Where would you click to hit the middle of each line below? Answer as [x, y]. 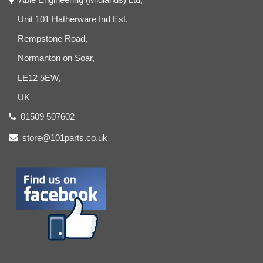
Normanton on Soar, [56, 58]
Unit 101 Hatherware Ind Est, [73, 19]
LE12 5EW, [39, 77]
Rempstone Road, [53, 39]
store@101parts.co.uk [65, 137]
